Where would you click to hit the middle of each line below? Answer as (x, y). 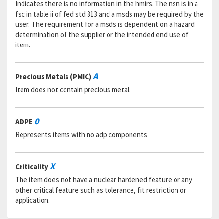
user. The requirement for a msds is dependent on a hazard (105, 24)
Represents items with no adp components (81, 135)
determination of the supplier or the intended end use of (102, 34)
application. (33, 200)
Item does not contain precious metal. (73, 90)
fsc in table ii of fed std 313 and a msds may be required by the (109, 14)
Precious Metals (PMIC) (54, 77)
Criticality (33, 166)
